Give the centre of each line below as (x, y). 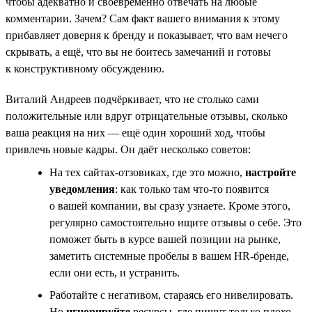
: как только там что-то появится (192, 189)
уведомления (82, 189)
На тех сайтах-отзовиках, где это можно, (146, 172)
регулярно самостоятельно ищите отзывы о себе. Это (175, 222)
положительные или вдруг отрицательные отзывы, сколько (147, 116)
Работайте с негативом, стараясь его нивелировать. (171, 295)
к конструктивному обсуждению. (85, 68)
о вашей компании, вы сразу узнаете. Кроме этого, (170, 205)
